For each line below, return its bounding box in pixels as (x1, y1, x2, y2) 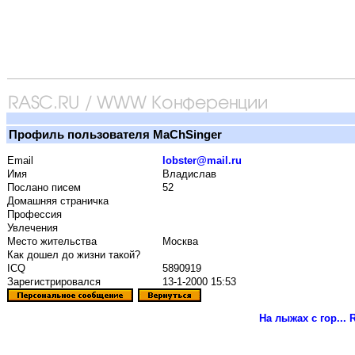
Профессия (7, 208, 62, 221)
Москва (159, 235, 198, 248)
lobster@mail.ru (162, 155, 242, 167)
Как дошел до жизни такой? (7, 249, 140, 261)
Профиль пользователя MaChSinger (9, 128, 222, 141)
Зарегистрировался (7, 276, 101, 288)
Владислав (159, 168, 216, 181)
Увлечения (7, 222, 58, 235)
